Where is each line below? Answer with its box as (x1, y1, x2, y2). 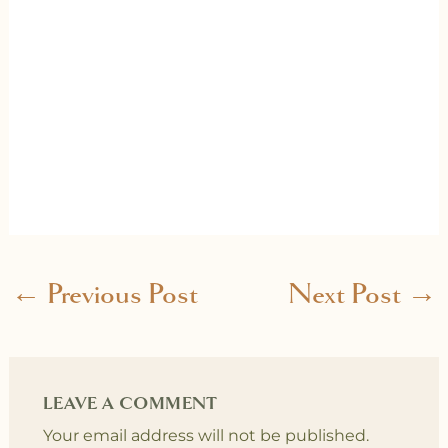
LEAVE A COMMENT (42, 392, 218, 414)
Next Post (288, 275, 408, 312)
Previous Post (40, 275, 198, 312)
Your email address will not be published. (42, 425, 369, 445)
